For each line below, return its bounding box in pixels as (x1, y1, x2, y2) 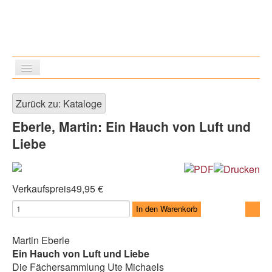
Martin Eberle (12, 233, 70, 247)
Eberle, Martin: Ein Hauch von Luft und (12, 117, 251, 135)
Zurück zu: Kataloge (16, 97, 102, 110)
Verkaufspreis (12, 181, 71, 195)
